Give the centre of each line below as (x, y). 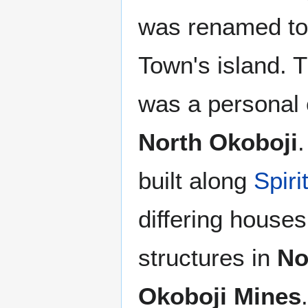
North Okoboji (218, 142)
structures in (208, 258)
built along (196, 181)
